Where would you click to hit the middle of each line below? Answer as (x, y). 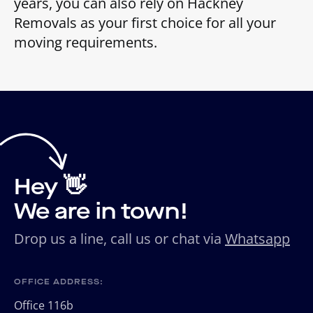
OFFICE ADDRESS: (59, 281)
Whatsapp (257, 238)
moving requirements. (86, 42)
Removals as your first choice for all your (145, 22)
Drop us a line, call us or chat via (119, 238)
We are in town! (101, 211)
